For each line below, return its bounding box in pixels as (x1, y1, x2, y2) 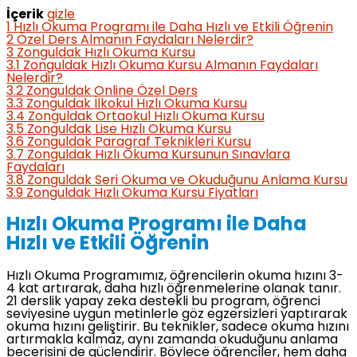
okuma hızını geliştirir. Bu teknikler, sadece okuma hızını (6, 320, 349, 334)
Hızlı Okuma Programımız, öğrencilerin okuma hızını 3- (6, 269, 343, 283)
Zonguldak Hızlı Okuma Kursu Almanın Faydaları (23, 59, 318, 73)
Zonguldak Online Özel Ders (26, 84, 198, 98)
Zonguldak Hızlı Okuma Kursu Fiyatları (26, 186, 258, 200)
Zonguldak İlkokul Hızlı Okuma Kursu (26, 97, 247, 111)
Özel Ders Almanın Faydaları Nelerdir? (17, 33, 253, 47)
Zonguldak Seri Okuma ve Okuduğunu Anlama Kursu (27, 174, 347, 187)
